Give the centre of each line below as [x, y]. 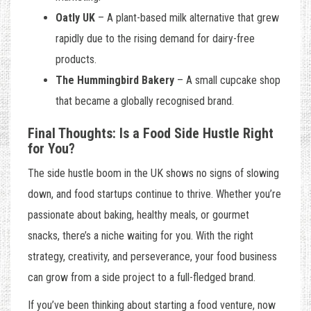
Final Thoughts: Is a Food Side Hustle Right [151, 134]
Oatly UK [75, 18]
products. [76, 60]
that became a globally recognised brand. [145, 101]
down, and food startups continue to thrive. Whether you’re [154, 194]
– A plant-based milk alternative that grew [187, 18]
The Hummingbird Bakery [115, 81]
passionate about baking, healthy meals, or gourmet [138, 215]
